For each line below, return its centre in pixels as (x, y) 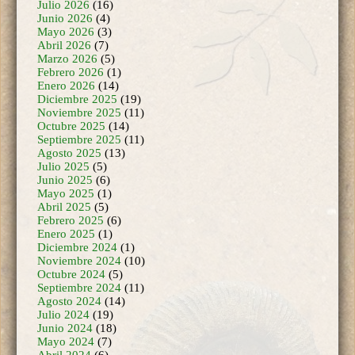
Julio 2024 (63, 290)
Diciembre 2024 (77, 222)
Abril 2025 (64, 182)
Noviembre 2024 (79, 236)
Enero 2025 (66, 209)
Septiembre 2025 (79, 115)
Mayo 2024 (66, 317)
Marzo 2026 (67, 34)
